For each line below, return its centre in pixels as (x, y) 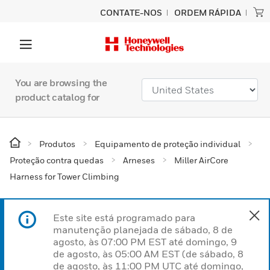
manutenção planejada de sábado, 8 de (143, 230)
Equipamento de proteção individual (168, 144)
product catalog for (57, 97)
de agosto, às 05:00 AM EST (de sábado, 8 (148, 254)
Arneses (139, 160)
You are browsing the (61, 83)
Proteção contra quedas (57, 160)
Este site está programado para (124, 218)
